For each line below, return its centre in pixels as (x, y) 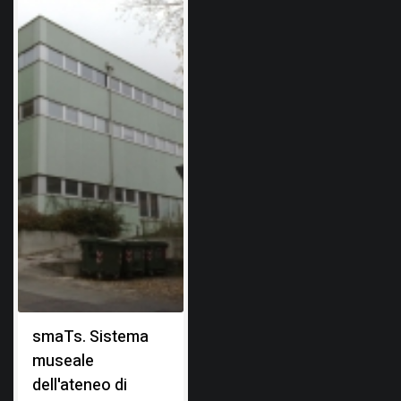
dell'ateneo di (80, 385)
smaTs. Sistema (90, 337)
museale (63, 361)
